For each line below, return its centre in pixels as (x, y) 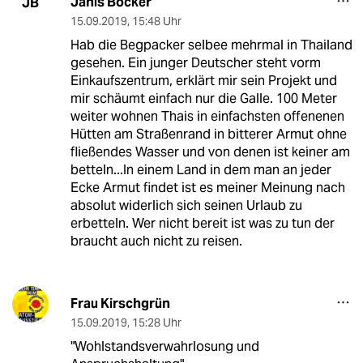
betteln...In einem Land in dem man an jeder (201, 170)
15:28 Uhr (156, 323)
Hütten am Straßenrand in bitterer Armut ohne (208, 135)
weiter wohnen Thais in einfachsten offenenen (207, 117)
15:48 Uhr (156, 21)
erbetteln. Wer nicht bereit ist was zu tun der (202, 224)
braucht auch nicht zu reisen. (156, 241)
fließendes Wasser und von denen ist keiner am (210, 152)
